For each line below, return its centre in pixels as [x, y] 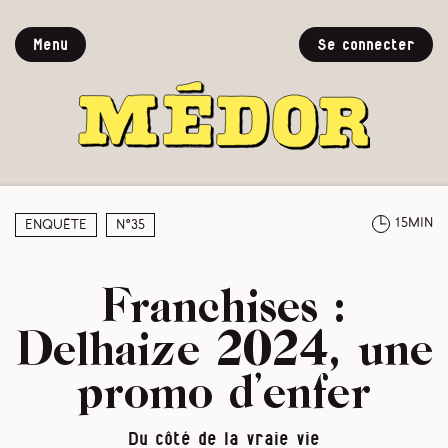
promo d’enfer [224, 390]
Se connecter [366, 45]
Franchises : [224, 304]
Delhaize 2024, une [224, 347]
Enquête [56, 225]
